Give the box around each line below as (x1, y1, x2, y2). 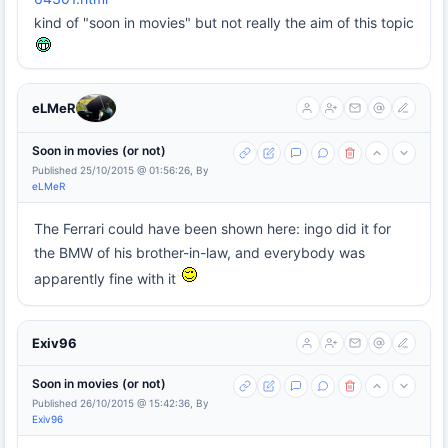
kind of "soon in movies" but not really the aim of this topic (34, 14, 414, 32)
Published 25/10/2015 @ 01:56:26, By (32, 163, 209, 176)
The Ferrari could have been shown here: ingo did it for (34, 219, 391, 237)
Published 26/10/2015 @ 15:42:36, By (32, 396, 209, 409)
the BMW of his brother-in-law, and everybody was (34, 243, 365, 261)
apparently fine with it (34, 269, 180, 287)
